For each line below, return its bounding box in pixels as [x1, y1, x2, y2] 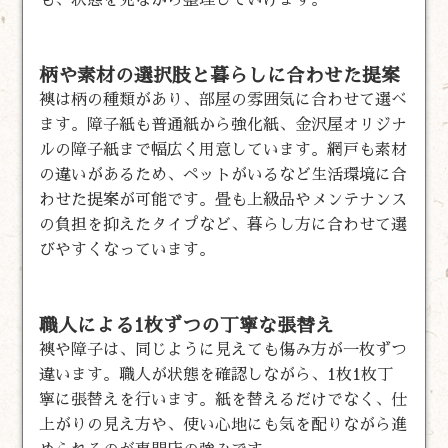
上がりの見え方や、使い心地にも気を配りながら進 [39, 416, 408, 433]
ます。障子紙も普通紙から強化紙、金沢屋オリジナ [39, 116, 408, 133]
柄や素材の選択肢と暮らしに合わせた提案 [39, 65, 401, 85]
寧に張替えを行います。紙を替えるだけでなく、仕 [39, 391, 408, 408]
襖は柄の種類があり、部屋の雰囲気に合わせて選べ [39, 91, 408, 108]
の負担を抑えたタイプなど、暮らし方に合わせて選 [39, 216, 408, 233]
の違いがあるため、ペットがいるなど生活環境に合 [39, 166, 408, 183]
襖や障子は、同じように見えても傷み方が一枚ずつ [39, 341, 408, 358]
